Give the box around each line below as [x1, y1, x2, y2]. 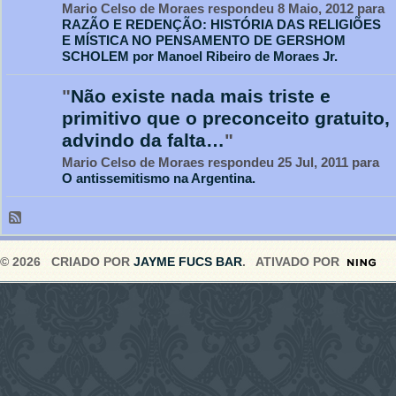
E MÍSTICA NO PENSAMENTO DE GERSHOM [62, 33, 346, 49]
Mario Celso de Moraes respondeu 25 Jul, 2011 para [62, 155, 379, 171]
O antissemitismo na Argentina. [62, 171, 255, 187]
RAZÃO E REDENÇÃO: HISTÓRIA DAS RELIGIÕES [62, 17, 381, 33]
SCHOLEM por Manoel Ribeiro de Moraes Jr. [62, 49, 338, 65]
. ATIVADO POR [242, 255, 339, 269]
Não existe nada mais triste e [71, 86, 331, 106]
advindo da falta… [62, 130, 225, 150]
